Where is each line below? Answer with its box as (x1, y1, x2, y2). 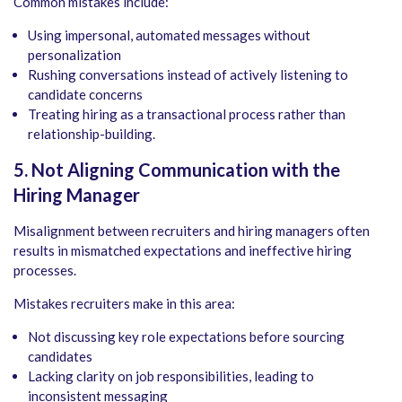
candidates (28, 348, 92, 365)
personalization (28, 47, 121, 64)
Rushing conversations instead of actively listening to (28, 66, 348, 83)
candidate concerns (28, 86, 143, 103)
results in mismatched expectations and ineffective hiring (13, 242, 352, 259)
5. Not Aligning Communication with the (13, 159, 340, 181)
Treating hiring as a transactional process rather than (28, 106, 345, 123)
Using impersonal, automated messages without (28, 27, 310, 44)
